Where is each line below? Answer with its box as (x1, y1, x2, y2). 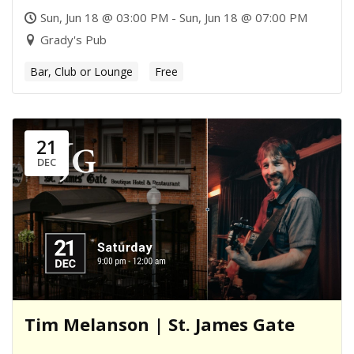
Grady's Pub (40, 31, 107, 47)
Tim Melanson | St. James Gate (24, 311, 295, 336)
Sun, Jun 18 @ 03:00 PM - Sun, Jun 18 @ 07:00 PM (40, 9, 307, 25)
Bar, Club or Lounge (30, 63, 133, 79)
